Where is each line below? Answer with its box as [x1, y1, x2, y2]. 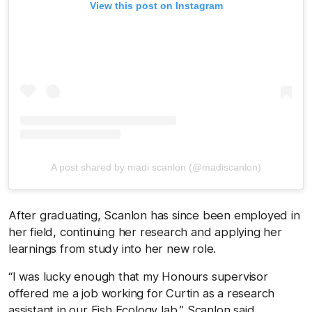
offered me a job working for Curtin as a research [8, 286, 275, 300]
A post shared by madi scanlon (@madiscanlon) [51, 161, 261, 173]
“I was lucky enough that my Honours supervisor [8, 269, 268, 283]
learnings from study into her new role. [8, 241, 217, 256]
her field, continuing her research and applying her [8, 224, 282, 239]
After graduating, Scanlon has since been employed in [8, 208, 300, 222]
